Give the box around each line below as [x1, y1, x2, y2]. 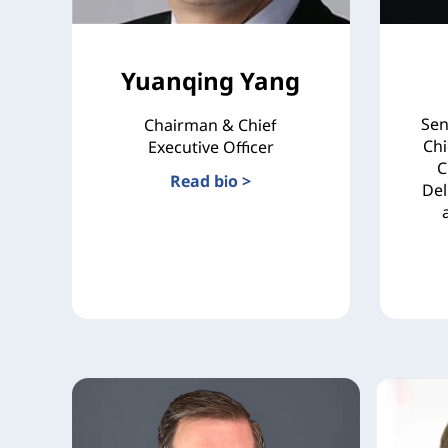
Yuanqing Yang [121, 63, 301, 97]
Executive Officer [147, 135, 274, 158]
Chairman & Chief [144, 113, 278, 136]
